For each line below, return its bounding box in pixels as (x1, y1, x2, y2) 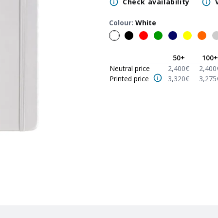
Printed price (109, 74, 149, 83)
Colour (109, 18, 131, 27)
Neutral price (109, 64, 150, 73)
